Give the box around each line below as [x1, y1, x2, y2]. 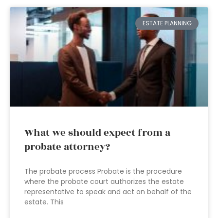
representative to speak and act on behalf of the [24, 187, 192, 197]
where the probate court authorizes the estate [24, 177, 184, 186]
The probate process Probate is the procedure [24, 166, 182, 176]
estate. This [24, 197, 64, 207]
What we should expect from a [24, 126, 170, 140]
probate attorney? [24, 140, 110, 154]
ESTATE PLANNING [142, 19, 192, 28]
